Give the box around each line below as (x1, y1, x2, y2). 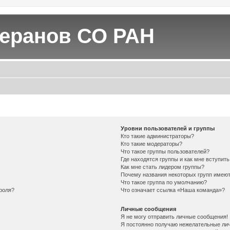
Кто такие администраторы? (121, 132, 195, 139)
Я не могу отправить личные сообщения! (121, 213, 228, 220)
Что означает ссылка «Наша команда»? (121, 186, 225, 193)
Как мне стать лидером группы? (121, 163, 205, 170)
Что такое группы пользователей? (121, 148, 210, 155)
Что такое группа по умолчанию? (121, 179, 207, 185)
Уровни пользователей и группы (121, 125, 215, 131)
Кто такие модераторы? (121, 140, 183, 147)
